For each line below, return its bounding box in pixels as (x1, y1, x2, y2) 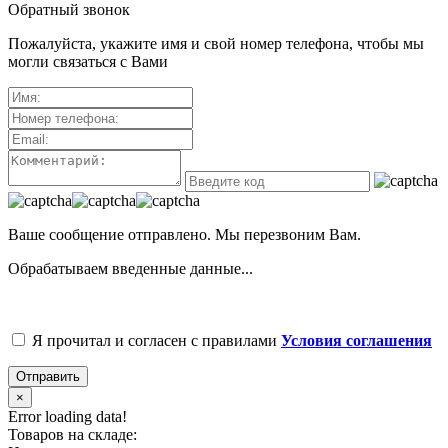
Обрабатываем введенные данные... (8, 259, 253, 277)
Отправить (16, 368, 80, 384)
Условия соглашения (281, 331, 432, 349)
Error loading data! (8, 407, 127, 425)
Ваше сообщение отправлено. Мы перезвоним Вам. (8, 225, 361, 243)
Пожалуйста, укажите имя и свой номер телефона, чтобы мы (8, 34, 424, 52)
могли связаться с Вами (8, 52, 168, 70)
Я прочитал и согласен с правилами (28, 331, 281, 349)
